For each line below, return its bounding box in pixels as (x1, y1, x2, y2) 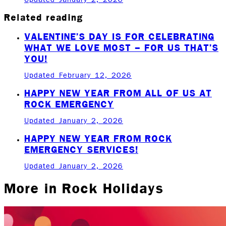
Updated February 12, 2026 (24, 72, 132, 79)
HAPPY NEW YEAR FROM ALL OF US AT (24, 87, 212, 98)
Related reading (4, 11, 83, 23)
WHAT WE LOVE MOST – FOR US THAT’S (24, 41, 218, 53)
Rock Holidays (62, 180, 163, 196)
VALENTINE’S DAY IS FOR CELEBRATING (24, 30, 214, 42)
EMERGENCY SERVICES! (24, 143, 138, 155)
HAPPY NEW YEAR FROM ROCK (24, 132, 172, 144)
